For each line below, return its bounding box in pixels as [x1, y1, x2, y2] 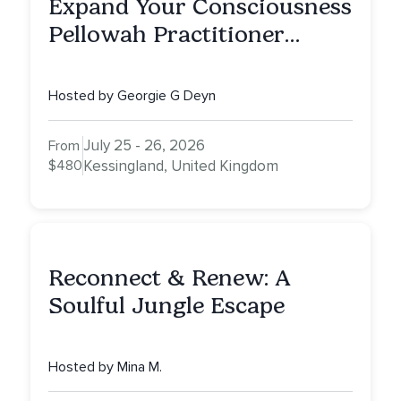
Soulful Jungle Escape [48, 292, 285, 320]
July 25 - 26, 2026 [83, 136, 205, 156]
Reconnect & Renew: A [48, 264, 291, 293]
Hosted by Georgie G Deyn [48, 87, 216, 106]
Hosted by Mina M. [48, 358, 162, 377]
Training [48, 48, 142, 77]
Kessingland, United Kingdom [83, 157, 278, 176]
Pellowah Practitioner [48, 21, 285, 49]
